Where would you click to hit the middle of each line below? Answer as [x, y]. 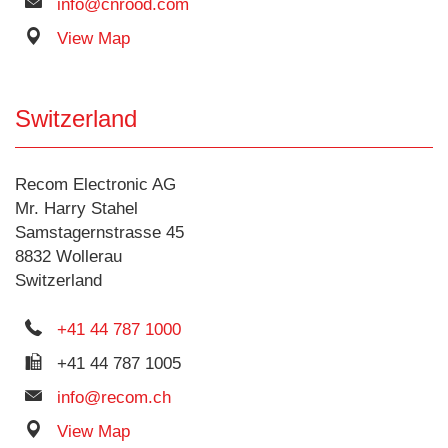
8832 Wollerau [68, 256]
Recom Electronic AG [95, 184]
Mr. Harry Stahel [76, 208]
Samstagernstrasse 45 [99, 232]
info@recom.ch [114, 397]
